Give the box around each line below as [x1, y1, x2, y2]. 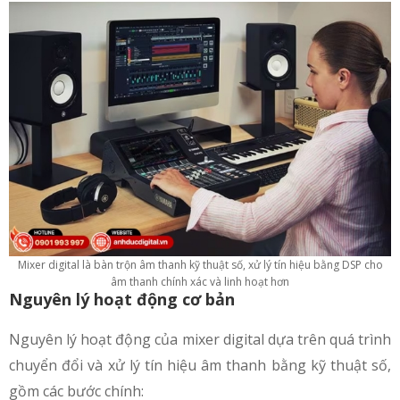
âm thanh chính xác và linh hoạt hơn [111, 274, 289, 290]
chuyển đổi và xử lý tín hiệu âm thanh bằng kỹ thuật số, [9, 355, 391, 376]
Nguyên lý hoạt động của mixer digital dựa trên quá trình [9, 329, 391, 350]
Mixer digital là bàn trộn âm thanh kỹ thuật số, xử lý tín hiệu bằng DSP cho [17, 257, 383, 273]
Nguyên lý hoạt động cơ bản [9, 288, 235, 311]
